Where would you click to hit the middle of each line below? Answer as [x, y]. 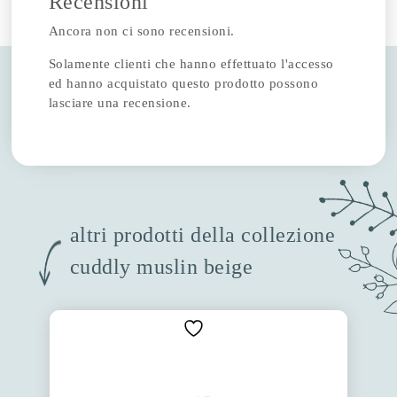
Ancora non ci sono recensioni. [141, 31]
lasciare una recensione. [120, 102]
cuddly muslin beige [161, 266]
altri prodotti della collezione [202, 234]
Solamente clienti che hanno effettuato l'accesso [191, 63]
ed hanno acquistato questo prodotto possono [183, 83]
